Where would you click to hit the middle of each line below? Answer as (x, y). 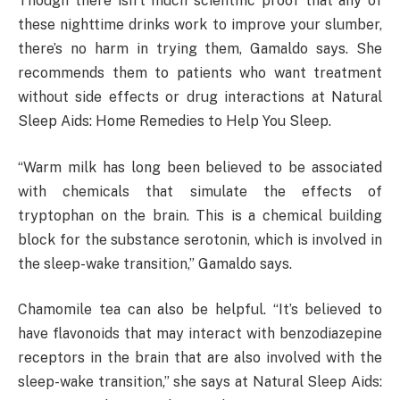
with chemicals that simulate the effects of (200, 191)
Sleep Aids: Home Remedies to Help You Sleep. (175, 121)
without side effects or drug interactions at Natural (200, 97)
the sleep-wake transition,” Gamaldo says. (155, 263)
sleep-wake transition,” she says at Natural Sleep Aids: (200, 382)
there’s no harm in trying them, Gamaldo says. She (200, 49)
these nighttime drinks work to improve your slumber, (200, 25)
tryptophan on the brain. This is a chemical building (200, 215)
